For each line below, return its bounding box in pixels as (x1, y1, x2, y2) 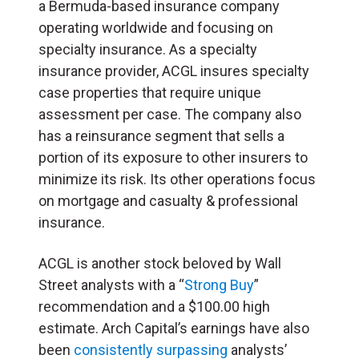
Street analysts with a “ (38, 276, 184, 293)
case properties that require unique (38, 83, 261, 101)
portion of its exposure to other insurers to (38, 148, 308, 166)
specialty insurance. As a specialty (38, 40, 257, 58)
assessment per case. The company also (38, 105, 301, 123)
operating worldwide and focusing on (38, 18, 273, 36)
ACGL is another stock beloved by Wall (38, 254, 281, 272)
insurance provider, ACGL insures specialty (38, 62, 309, 79)
